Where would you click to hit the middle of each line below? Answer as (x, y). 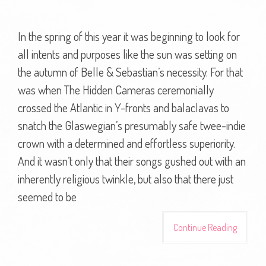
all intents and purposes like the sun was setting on (127, 54)
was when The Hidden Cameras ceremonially (116, 89)
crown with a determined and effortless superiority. (126, 143)
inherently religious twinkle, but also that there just (126, 178)
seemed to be (47, 196)
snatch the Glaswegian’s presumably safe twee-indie (132, 125)
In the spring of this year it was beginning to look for (129, 36)
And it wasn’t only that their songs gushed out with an (132, 161)
